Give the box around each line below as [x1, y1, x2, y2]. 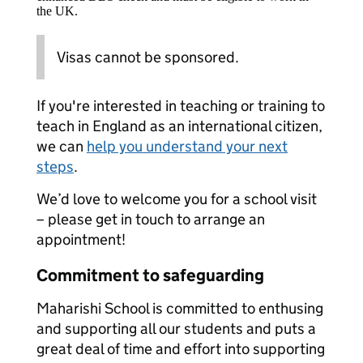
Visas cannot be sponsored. [57, 48, 239, 66]
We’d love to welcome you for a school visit [36, 190, 317, 208]
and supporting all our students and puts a [36, 319, 316, 338]
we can [36, 137, 87, 156]
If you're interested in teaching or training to [36, 96, 325, 115]
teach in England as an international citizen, [36, 117, 322, 135]
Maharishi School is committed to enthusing [36, 299, 323, 318]
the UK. [36, 4, 78, 18]
